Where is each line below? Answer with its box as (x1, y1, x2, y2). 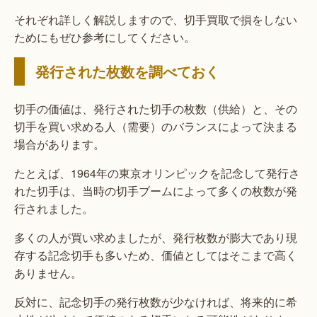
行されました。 (14, 200, 93, 217)
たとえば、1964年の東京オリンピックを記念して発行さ (14, 165, 300, 182)
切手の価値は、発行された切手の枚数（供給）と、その (14, 100, 297, 117)
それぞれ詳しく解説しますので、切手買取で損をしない (14, 11, 297, 28)
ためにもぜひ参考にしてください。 (14, 29, 195, 46)
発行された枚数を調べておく (35, 61, 219, 82)
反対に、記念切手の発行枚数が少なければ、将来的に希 (14, 294, 297, 311)
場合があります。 (14, 136, 105, 153)
